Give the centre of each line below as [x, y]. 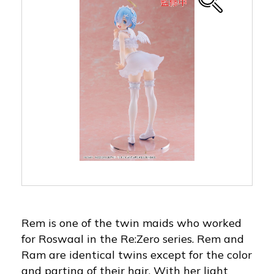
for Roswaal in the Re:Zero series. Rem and [133, 239]
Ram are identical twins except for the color [137, 254]
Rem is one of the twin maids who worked [131, 223]
